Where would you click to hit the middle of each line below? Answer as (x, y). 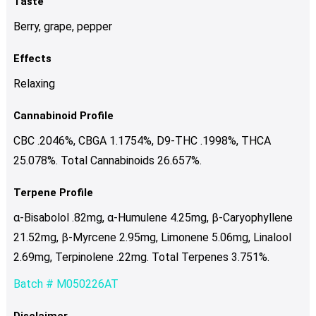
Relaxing (34, 83)
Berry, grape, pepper (62, 26)
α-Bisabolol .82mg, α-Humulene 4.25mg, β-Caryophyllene (153, 217)
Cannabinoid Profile (63, 115)
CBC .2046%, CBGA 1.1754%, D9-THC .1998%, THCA (142, 140)
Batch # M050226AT (66, 284)
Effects (32, 58)
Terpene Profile (53, 192)
